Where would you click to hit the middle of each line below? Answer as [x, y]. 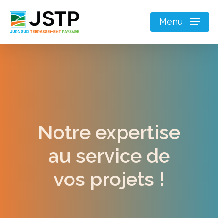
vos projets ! [109, 179]
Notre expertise [109, 132]
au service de [109, 156]
